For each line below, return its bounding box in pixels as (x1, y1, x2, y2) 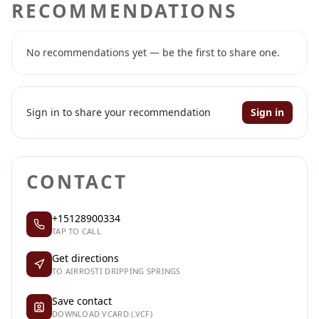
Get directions (52, 251, 119, 265)
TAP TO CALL (52, 226, 102, 236)
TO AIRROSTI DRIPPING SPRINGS (52, 266, 181, 276)
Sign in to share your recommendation (26, 105, 211, 119)
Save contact (52, 294, 112, 308)
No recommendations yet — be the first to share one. (26, 46, 280, 59)
